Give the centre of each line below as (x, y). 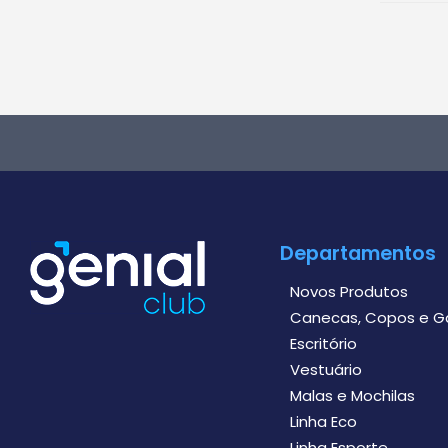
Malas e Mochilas (352, 396)
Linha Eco (323, 422)
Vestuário (325, 370)
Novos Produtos (348, 292)
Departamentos (357, 254)
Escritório (323, 344)
